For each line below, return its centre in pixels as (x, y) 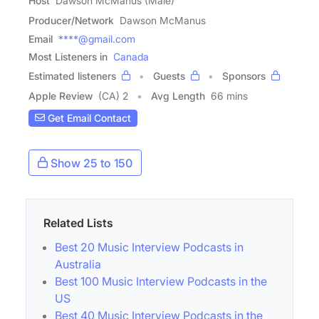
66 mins (229, 95)
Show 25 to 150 (90, 163)
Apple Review (61, 95)
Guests (169, 75)
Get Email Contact (88, 118)
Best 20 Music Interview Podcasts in (149, 247)
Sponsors (244, 75)
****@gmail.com (97, 38)
